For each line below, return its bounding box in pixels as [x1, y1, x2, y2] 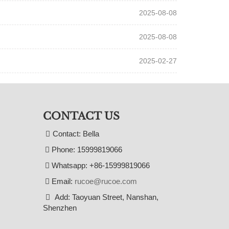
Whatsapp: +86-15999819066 [49, 161, 150, 170]
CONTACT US [42, 110, 120, 122]
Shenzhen [42, 203, 77, 212]
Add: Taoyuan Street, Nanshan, [52, 193, 158, 201]
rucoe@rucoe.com [74, 177, 137, 186]
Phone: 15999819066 [49, 145, 122, 154]
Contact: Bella [52, 129, 99, 138]
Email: [49, 177, 75, 186]
